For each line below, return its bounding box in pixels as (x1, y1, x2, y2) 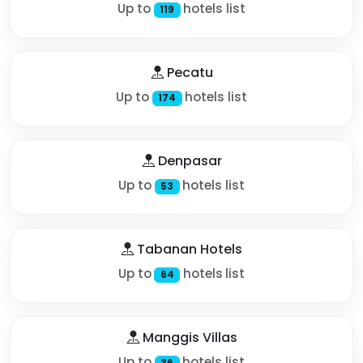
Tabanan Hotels (134, 239, 242, 258)
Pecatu (163, 62, 213, 82)
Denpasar (154, 151, 222, 170)
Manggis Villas (139, 327, 237, 347)
